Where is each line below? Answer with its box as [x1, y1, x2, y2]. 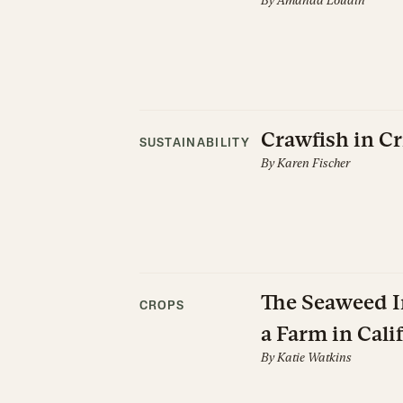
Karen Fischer [276, 156, 350, 170]
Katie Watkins [276, 350, 352, 364]
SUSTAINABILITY [139, 138, 250, 149]
